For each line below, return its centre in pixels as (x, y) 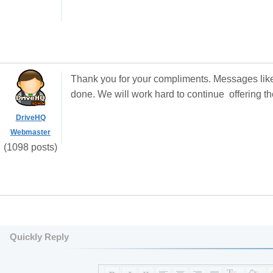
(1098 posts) (30, 147)
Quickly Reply (39, 237)
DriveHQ (30, 118)
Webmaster (30, 132)
